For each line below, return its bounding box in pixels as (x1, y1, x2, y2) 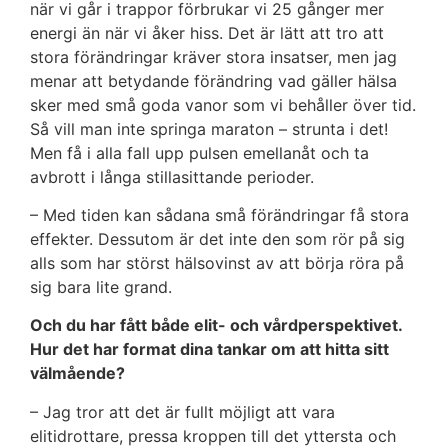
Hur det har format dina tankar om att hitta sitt (30, 339, 389, 360)
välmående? (30, 363, 125, 384)
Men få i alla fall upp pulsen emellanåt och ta (30, 142, 369, 163)
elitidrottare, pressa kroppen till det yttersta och (30, 425, 396, 446)
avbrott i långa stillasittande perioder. (30, 166, 314, 187)
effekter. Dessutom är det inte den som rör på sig (30, 229, 405, 250)
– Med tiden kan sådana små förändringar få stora (30, 205, 409, 226)
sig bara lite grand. (30, 277, 177, 298)
